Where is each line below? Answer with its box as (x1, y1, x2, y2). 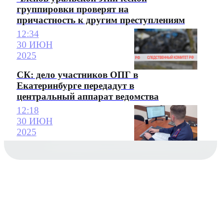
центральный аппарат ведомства (16, 91, 159, 102)
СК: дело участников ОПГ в (16, 69, 138, 80)
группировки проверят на (16, 3, 129, 14)
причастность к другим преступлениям (16, 14, 185, 25)
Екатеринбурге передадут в (16, 80, 134, 91)
